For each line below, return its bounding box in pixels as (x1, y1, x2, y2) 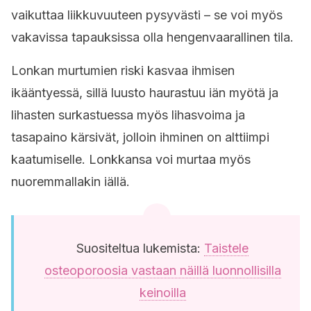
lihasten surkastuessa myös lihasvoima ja (11, 108, 245, 122)
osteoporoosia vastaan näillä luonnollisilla (44, 263, 281, 278)
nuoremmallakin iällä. (11, 174, 130, 189)
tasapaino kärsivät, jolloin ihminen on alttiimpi (11, 130, 269, 144)
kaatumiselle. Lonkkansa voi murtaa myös (11, 152, 251, 167)
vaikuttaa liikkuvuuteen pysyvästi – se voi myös (11, 8, 283, 22)
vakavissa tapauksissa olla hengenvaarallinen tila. (11, 30, 294, 44)
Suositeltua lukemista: (76, 241, 204, 255)
